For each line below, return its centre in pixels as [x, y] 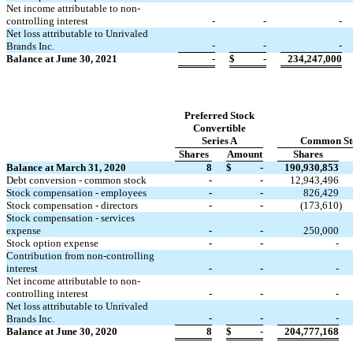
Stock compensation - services [71, 218]
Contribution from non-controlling [80, 256]
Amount [245, 154]
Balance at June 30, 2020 [62, 331]
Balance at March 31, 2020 [66, 167]
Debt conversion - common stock [76, 180]
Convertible [219, 128]
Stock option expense [52, 243]
